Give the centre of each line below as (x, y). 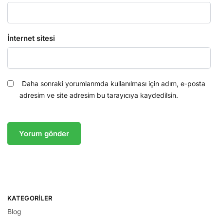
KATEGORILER (30, 198)
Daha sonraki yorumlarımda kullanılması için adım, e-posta (114, 84)
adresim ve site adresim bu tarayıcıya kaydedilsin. (99, 95)
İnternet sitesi (31, 38)
